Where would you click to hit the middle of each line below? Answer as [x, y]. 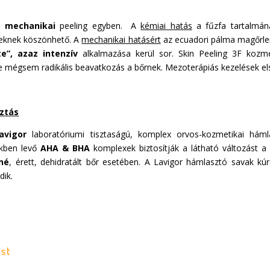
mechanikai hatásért [121, 40]
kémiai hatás [166, 26]
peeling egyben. [91, 26]
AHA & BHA [65, 148]
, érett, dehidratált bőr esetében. [75, 162]
